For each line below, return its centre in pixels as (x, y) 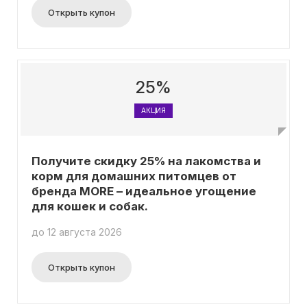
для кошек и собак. (90, 206)
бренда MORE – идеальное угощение (144, 191)
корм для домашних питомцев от (134, 176)
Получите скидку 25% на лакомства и (146, 161)
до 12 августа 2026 (77, 232)
